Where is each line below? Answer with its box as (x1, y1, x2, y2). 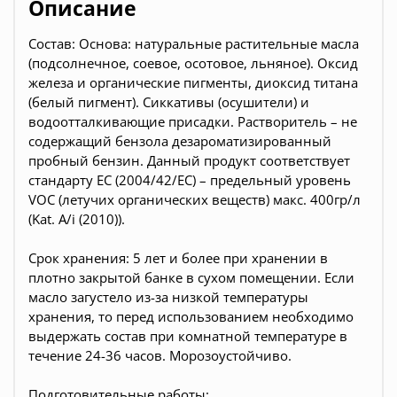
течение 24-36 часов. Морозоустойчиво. (28, 346, 292, 364)
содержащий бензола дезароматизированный (28, 131, 331, 150)
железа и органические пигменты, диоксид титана (28, 73, 358, 91)
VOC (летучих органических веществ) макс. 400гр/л (28, 190, 361, 208)
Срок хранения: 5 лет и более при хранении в (28, 248, 328, 267)
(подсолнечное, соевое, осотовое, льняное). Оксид (28, 53, 358, 72)
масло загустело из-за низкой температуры (28, 287, 308, 306)
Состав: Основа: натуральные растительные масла (28, 34, 359, 52)
